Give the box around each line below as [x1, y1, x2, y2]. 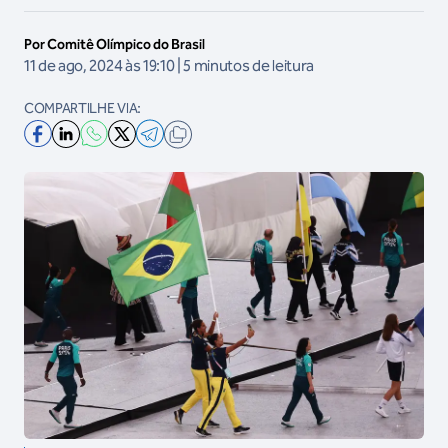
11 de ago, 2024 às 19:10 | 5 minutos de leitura [24, 56, 314, 75]
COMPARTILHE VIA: [24, 100, 141, 117]
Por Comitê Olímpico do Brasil [24, 36, 205, 53]
